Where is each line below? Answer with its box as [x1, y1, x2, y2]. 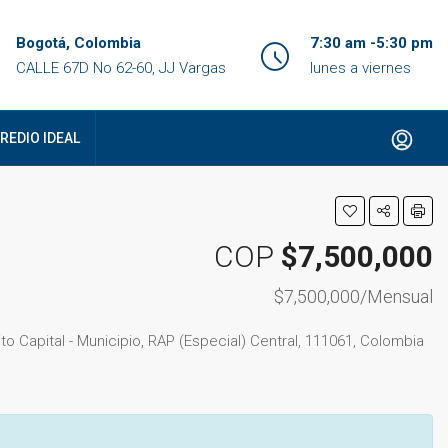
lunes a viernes [310, 59, 411, 77]
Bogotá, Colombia [16, 34, 141, 52]
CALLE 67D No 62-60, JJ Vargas [16, 59, 226, 77]
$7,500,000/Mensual [274, 286, 433, 307]
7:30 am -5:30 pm [310, 34, 433, 52]
